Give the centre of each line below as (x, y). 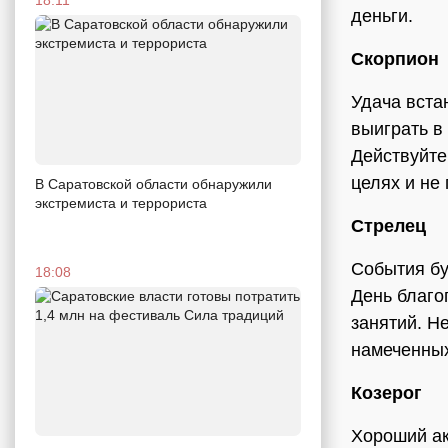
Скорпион (395, 59)
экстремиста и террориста (121, 202)
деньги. (382, 16)
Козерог (386, 393)
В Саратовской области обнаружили (153, 183)
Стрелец (388, 226)
